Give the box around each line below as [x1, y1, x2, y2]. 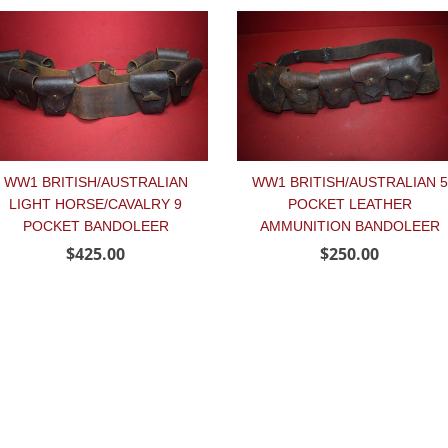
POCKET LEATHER [287, 196, 412, 213]
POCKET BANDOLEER [22, 218, 169, 235]
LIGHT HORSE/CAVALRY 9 [9, 196, 182, 213]
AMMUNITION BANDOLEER [259, 218, 440, 235]
